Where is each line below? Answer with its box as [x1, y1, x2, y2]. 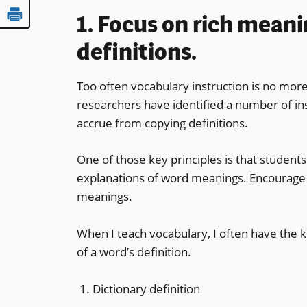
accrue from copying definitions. [77, 114, 248, 131]
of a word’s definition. [77, 244, 191, 260]
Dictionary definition [92, 280, 200, 297]
